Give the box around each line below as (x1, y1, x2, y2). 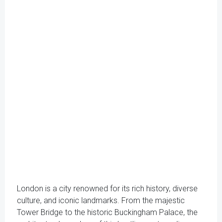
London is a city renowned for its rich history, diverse (17, 184, 198, 193)
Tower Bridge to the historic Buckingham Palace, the (17, 208, 198, 217)
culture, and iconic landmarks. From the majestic (17, 196, 185, 205)
